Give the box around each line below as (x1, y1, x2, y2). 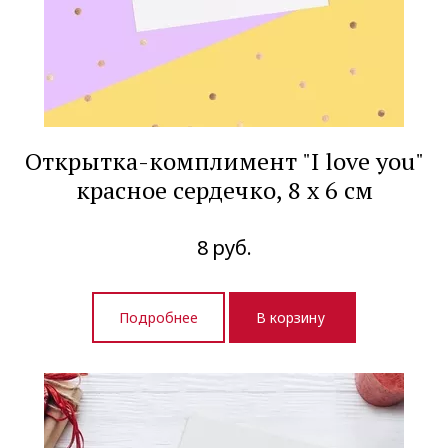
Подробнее (119, 308, 198, 328)
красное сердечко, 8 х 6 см (75, 174, 373, 207)
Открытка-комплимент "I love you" (24, 145, 424, 178)
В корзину (256, 308, 329, 328)
